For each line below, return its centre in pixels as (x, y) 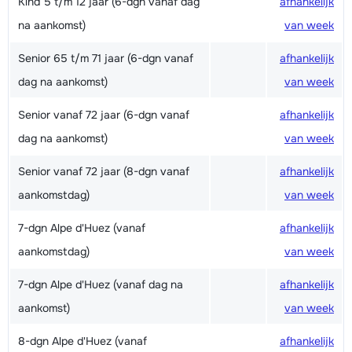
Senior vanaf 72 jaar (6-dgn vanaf (104, 115)
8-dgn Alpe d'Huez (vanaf (82, 341)
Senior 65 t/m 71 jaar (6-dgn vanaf (106, 59)
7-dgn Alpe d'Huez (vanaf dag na (101, 285)
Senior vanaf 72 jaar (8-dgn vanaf (104, 172)
